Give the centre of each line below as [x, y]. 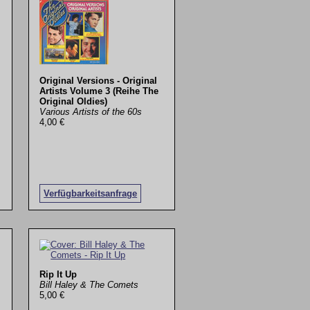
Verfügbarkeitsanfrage [91, 194]
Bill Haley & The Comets [89, 284]
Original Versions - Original [99, 81]
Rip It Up [58, 274]
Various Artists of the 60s [91, 112]
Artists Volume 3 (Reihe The [99, 91]
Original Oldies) [74, 102]
